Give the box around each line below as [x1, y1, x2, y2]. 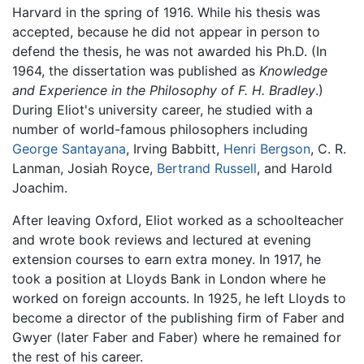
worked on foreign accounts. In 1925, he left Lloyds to [12, 290, 346, 307]
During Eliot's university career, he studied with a [12, 102, 313, 119]
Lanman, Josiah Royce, [12, 160, 157, 177]
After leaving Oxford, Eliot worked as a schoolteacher [12, 212, 344, 229]
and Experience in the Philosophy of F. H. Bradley [12, 82, 315, 99]
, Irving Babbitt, [126, 141, 223, 158]
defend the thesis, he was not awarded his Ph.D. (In [12, 43, 327, 60]
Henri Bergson [223, 141, 310, 158]
